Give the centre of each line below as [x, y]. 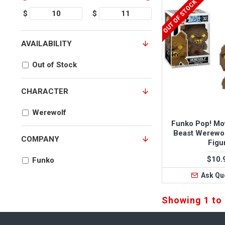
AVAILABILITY [46, 44]
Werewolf [49, 113]
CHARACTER [45, 91]
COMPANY [40, 139]
